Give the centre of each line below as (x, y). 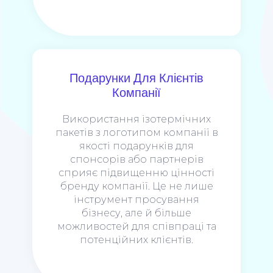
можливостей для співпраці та (136, 227)
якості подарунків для (136, 146)
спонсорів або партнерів (136, 160)
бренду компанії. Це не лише (136, 186)
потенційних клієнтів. (136, 240)
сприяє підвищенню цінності (136, 173)
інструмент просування (136, 200)
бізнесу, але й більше (136, 213)
